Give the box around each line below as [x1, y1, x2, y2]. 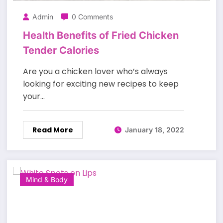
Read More [32, 124, 73, 135]
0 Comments [71, 12, 113, 21]
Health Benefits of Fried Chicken [22, 29, 179, 41]
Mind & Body [25, 175, 68, 184]
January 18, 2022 [124, 125, 184, 134]
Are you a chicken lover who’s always [22, 65, 168, 77]
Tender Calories [22, 44, 99, 56]
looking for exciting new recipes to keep [22, 78, 179, 90]
